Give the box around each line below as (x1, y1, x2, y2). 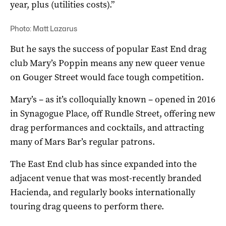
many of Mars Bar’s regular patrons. (10, 135, 155, 148)
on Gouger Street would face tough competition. (10, 71, 204, 83)
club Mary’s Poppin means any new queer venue (10, 56, 205, 69)
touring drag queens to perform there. (10, 200, 164, 212)
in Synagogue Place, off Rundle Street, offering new (10, 107, 215, 120)
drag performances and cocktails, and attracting (10, 121, 204, 134)
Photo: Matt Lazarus (10, 24, 77, 33)
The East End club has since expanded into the (10, 157, 197, 170)
